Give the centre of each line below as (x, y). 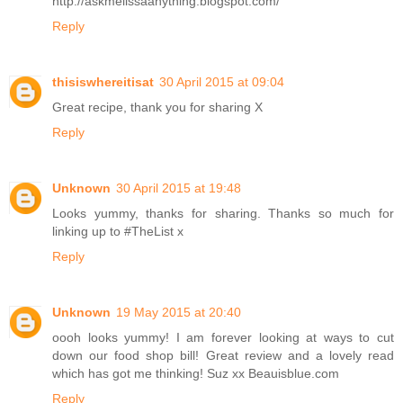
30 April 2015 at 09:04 (222, 82)
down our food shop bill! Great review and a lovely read (223, 356)
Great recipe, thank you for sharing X (157, 107)
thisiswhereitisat (103, 82)
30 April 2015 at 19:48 (179, 188)
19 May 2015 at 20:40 (179, 313)
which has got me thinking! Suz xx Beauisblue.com (196, 374)
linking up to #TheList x (118, 232)
